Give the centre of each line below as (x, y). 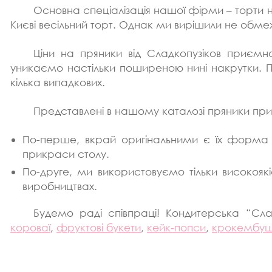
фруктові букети (99, 227)
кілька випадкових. (58, 82)
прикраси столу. (66, 154)
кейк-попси (176, 227)
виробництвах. (60, 186)
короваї (30, 227)
